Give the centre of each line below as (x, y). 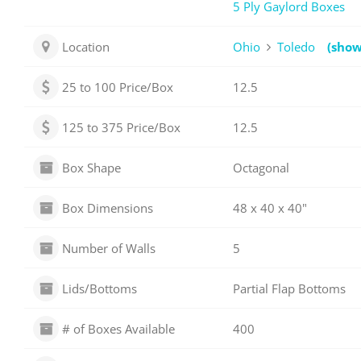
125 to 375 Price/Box (122, 127)
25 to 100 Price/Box (118, 87)
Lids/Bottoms (100, 288)
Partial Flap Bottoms (289, 288)
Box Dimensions (108, 207)
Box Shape (92, 167)
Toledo (296, 46)
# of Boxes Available (119, 328)
